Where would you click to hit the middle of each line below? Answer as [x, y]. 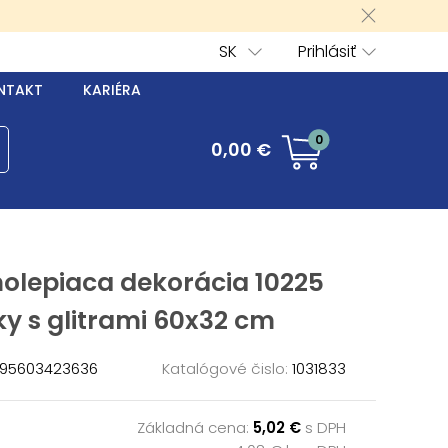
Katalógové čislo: [225, 368]
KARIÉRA [112, 90]
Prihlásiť [327, 51]
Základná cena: [195, 427]
